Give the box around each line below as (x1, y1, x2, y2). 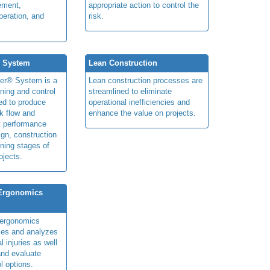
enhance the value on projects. (89, 108, 196, 118)
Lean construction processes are (89, 76, 202, 86)
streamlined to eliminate (89, 87, 172, 96)
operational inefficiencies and (89, 98, 190, 107)
